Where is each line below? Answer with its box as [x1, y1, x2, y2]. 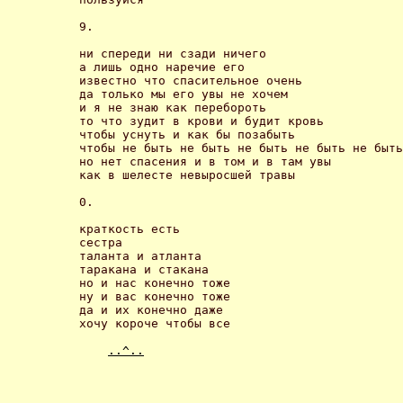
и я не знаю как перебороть [79, 100, 273, 114]
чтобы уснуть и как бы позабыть [79, 127, 302, 141]
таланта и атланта [79, 248, 201, 263]
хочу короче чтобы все [79, 316, 237, 330]
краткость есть [79, 221, 187, 236]
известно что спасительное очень [79, 73, 309, 87]
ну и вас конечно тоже [79, 289, 237, 303]
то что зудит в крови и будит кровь [79, 113, 331, 128]
